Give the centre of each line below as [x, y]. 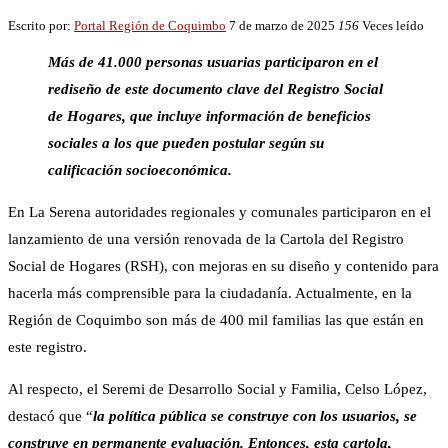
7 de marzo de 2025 [282, 26]
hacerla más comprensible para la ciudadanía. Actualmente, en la [210, 293]
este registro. [47, 347]
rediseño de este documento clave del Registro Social [215, 89]
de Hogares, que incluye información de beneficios [209, 116]
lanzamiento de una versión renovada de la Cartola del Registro [206, 239]
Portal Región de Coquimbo [150, 26]
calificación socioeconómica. [140, 170]
